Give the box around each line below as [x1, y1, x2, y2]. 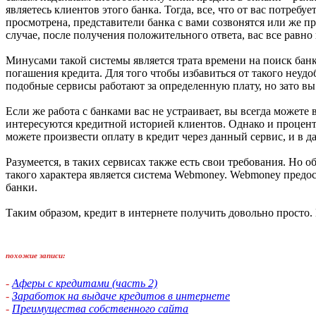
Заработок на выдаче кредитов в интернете [12, 290, 230, 303]
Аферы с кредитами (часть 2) [12, 277, 157, 290]
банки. [6, 181, 37, 194]
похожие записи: [6, 251, 66, 260]
